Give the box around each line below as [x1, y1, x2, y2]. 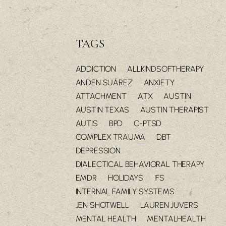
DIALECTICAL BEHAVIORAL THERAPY [75, 159, 204, 169]
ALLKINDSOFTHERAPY [127, 64, 204, 74]
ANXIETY [143, 78, 175, 88]
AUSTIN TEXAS [75, 105, 129, 115]
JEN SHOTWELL [75, 200, 129, 210]
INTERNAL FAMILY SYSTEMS [75, 187, 175, 197]
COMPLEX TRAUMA [75, 132, 146, 142]
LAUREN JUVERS [140, 200, 198, 210]
